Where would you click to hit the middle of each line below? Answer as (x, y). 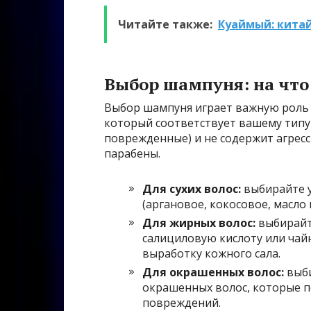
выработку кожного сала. (211, 254)
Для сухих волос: (192, 189)
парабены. (132, 154)
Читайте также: (165, 25)
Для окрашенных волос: (213, 272)
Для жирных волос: (199, 223)
